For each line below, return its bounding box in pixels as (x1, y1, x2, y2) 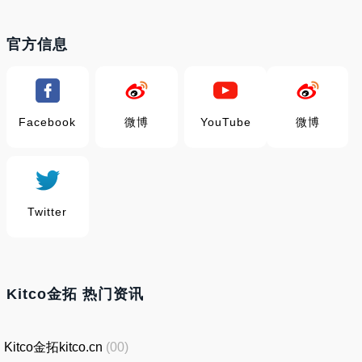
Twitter (27, 205, 68, 218)
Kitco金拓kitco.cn (4, 339, 103, 354)
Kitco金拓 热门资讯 (6, 286, 144, 302)
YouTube (200, 116, 251, 128)
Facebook (19, 116, 77, 128)
